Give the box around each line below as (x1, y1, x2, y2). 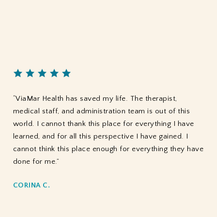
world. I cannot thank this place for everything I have (13, 120, 194, 128)
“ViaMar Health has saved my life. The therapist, (13, 94, 177, 103)
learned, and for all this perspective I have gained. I (13, 132, 188, 141)
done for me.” (13, 157, 60, 166)
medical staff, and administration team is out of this (13, 107, 190, 116)
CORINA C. (13, 181, 50, 190)
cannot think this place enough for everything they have (13, 145, 204, 154)
